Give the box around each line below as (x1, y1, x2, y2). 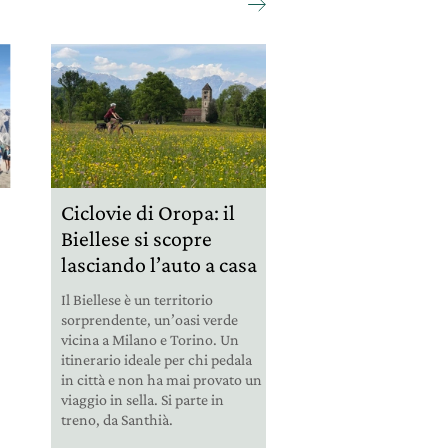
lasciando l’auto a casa (60, 251, 257, 277)
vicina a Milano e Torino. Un (60, 330, 239, 348)
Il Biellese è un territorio (60, 290, 213, 308)
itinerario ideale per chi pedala (60, 350, 252, 368)
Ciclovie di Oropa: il (60, 199, 235, 225)
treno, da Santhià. (60, 410, 173, 428)
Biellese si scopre (60, 225, 212, 251)
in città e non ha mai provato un (60, 370, 262, 388)
